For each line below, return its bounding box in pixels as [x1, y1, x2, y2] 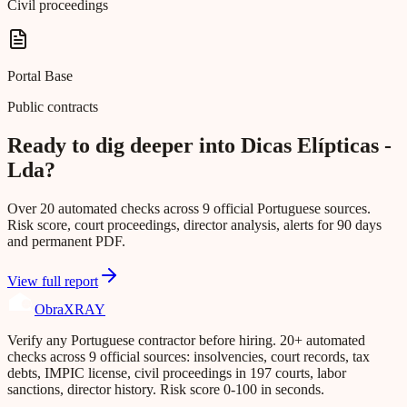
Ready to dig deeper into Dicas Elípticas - [7, 134, 392, 158]
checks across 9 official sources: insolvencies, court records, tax [7, 349, 370, 365]
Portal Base [7, 68, 73, 84]
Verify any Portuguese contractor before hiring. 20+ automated [7, 333, 365, 349]
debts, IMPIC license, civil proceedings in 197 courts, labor [7, 365, 346, 382]
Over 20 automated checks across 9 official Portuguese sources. [7, 201, 371, 217]
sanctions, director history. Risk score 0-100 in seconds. [7, 382, 324, 398]
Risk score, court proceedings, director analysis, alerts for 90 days [7, 217, 382, 233]
